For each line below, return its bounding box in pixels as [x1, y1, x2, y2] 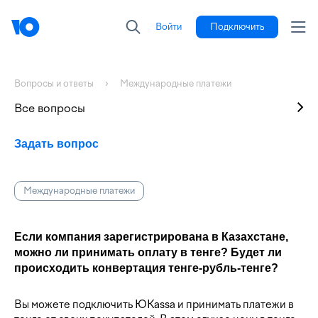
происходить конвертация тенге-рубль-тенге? [14, 262, 278, 274]
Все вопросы [14, 102, 85, 115]
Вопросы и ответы [14, 78, 94, 89]
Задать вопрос [14, 138, 99, 150]
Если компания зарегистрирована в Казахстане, [14, 231, 288, 243]
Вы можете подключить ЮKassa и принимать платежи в [14, 298, 294, 311]
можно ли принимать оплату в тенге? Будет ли [14, 246, 282, 258]
